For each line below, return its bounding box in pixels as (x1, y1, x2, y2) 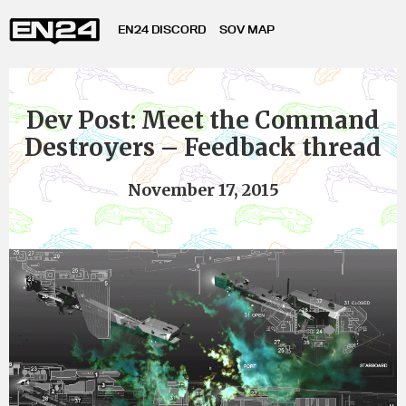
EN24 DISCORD (118, 22, 206, 36)
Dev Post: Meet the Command (26, 105, 380, 135)
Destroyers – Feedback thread (24, 132, 382, 162)
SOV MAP (219, 22, 275, 36)
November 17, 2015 (127, 179, 279, 200)
